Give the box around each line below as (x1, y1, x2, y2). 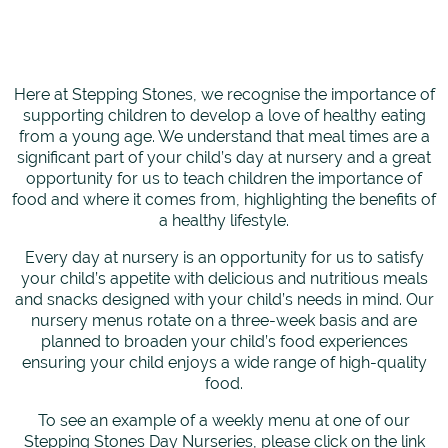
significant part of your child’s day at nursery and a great (17, 148, 431, 168)
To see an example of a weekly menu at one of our (38, 411, 410, 431)
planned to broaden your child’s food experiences (40, 332, 408, 352)
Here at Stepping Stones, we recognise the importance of (13, 85, 435, 105)
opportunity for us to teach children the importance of (26, 169, 422, 189)
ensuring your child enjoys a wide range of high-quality (21, 353, 427, 373)
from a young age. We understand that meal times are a (18, 127, 430, 147)
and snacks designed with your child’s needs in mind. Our (14, 290, 434, 310)
